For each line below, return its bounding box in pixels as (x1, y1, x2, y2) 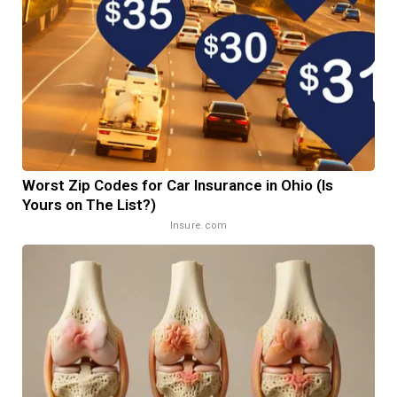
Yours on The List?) (22, 195, 156, 214)
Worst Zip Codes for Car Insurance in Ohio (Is (22, 175, 333, 194)
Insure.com (169, 219, 228, 231)
